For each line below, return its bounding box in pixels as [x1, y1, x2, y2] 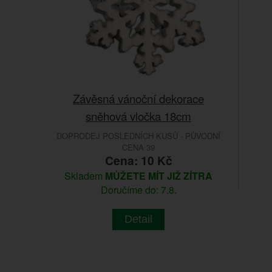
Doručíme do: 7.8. [100, 183, 177, 197]
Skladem [64, 169, 105, 183]
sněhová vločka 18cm [86, 107, 191, 124]
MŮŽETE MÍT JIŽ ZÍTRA [105, 169, 212, 183]
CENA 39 [122, 141, 155, 154]
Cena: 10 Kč [104, 152, 172, 169]
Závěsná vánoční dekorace [73, 90, 204, 107]
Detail [124, 213, 152, 226]
